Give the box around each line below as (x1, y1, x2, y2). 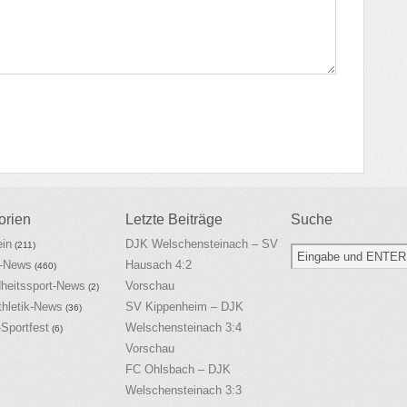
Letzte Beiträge (125, 212, 223, 227)
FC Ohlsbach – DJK (125, 362, 231, 376)
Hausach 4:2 (125, 258, 192, 272)
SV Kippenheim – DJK (125, 300, 243, 313)
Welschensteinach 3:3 (125, 383, 242, 397)
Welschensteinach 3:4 (125, 321, 242, 334)
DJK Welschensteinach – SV (125, 237, 278, 251)
